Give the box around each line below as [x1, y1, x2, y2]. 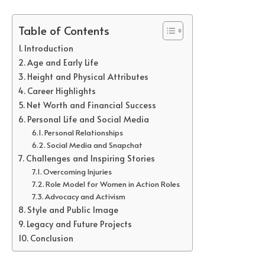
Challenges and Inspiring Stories [25, 152, 155, 164]
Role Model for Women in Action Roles [46, 179, 180, 190]
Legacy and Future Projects [26, 218, 132, 230]
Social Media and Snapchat [47, 140, 143, 151]
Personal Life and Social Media [27, 113, 149, 125]
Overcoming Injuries [43, 166, 112, 177]
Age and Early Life [27, 56, 98, 69]
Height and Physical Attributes [27, 70, 148, 83]
